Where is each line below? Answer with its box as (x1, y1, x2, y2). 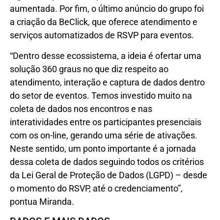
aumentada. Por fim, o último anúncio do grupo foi (10, 3, 204, 14)
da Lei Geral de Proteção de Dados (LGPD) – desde (10, 169, 207, 180)
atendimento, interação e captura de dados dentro (10, 77, 205, 87)
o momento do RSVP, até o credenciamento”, (10, 183, 183, 193)
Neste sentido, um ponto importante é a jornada (10, 143, 196, 154)
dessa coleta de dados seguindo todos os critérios (10, 156, 204, 167)
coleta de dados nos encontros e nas (10, 103, 152, 114)
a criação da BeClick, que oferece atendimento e (10, 17, 197, 27)
